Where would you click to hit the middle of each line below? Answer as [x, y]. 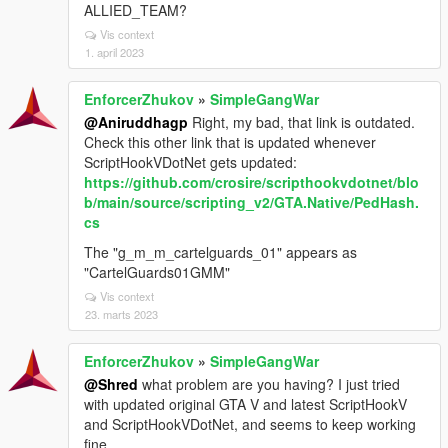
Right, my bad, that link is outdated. [301, 122]
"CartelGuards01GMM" [157, 272]
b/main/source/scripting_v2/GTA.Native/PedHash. [251, 202]
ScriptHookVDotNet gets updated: [190, 162]
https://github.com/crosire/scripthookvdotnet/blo [251, 182]
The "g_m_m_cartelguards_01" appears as [220, 252]
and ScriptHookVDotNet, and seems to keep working [250, 424]
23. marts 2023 [121, 314]
